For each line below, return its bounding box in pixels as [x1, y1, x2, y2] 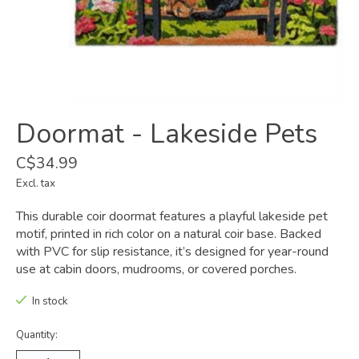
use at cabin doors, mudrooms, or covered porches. [16, 260, 296, 279]
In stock [31, 294, 68, 309]
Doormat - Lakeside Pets [16, 115, 317, 153]
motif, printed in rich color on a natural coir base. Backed [16, 225, 321, 244]
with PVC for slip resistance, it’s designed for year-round [16, 243, 329, 261]
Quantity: [16, 327, 58, 342]
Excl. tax [16, 176, 55, 192]
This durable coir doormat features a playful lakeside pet [16, 208, 328, 226]
